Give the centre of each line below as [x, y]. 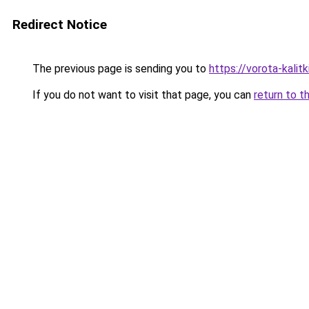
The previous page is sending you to [119, 69]
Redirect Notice [60, 24]
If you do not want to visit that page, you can [142, 95]
